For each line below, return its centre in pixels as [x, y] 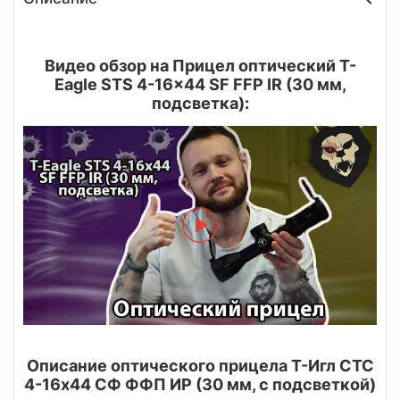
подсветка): [200, 104]
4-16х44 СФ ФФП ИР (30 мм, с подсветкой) [200, 384]
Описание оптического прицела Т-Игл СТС [200, 365]
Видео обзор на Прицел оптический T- [200, 66]
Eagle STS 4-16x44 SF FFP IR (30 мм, [200, 85]
